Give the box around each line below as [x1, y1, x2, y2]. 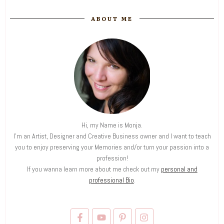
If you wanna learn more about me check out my [26, 164, 161, 174]
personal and [160, 164, 197, 174]
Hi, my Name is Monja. [81, 120, 142, 130]
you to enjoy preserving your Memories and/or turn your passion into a [15, 142, 209, 152]
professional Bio [88, 175, 134, 185]
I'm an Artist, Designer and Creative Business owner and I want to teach [13, 131, 211, 141]
